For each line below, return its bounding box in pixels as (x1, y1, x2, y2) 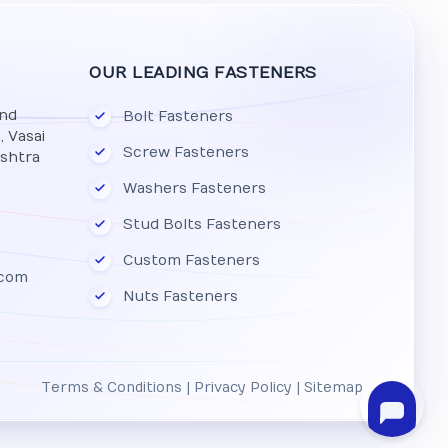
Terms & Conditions (41, 380, 183, 396)
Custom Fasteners (123, 251, 261, 269)
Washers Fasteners (123, 179, 267, 197)
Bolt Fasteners (123, 107, 234, 125)
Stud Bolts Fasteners (123, 215, 282, 233)
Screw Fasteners (123, 143, 250, 161)
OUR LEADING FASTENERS (89, 64, 317, 82)
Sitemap (304, 380, 364, 396)
